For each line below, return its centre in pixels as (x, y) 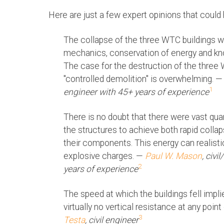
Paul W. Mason (173, 156)
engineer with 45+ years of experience (136, 92)
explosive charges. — (104, 156)
